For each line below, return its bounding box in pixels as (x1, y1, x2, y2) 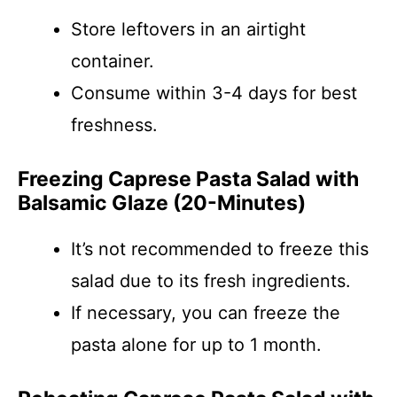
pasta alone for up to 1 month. (71, 334, 322, 355)
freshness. (71, 114, 158, 136)
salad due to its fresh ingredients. (71, 270, 351, 292)
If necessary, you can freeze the (71, 302, 340, 323)
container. (71, 51, 154, 72)
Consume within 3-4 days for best (71, 82, 357, 104)
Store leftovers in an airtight (71, 19, 306, 40)
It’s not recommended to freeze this (71, 238, 369, 260)
